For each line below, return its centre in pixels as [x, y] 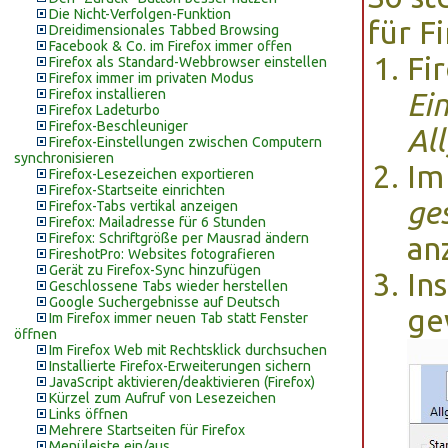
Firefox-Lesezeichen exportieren [151, 174]
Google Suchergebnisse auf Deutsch [164, 302]
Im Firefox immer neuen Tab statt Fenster [178, 318]
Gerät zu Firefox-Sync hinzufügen [155, 270]
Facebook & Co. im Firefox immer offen [170, 46]
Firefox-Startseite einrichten [137, 190]
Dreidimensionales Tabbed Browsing [164, 30]
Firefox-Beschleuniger [118, 126]
